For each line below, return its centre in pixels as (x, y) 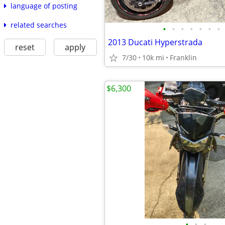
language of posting (44, 6)
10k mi (153, 58)
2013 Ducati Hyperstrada (155, 42)
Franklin (183, 58)
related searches (38, 25)
